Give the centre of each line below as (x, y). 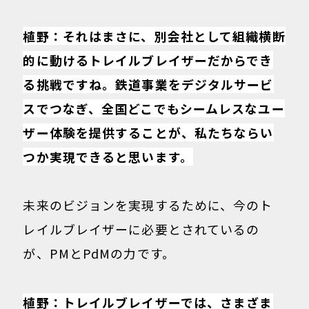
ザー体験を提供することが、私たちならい (148, 132)
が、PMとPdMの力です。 (99, 253)
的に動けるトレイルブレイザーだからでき (148, 60)
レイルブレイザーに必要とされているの (141, 229)
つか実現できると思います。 (108, 156)
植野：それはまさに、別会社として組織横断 (154, 36)
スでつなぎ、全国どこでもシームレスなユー (154, 108)
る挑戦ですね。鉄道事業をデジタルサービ (148, 84)
